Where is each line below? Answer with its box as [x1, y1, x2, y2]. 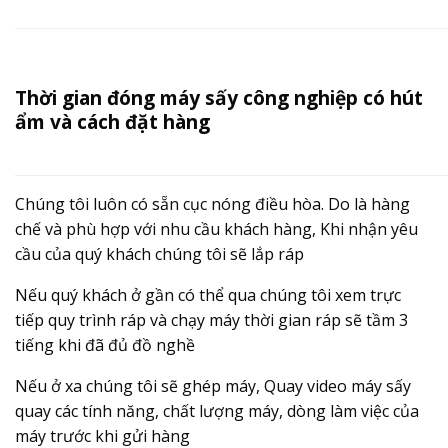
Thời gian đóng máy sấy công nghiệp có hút [15, 83, 423, 111]
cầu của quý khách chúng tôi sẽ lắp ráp [15, 243, 304, 266]
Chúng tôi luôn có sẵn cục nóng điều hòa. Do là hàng [15, 193, 410, 216]
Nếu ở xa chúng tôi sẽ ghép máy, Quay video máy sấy [15, 375, 411, 398]
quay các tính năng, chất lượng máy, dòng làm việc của [15, 400, 419, 423]
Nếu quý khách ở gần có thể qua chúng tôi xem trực [15, 284, 401, 307]
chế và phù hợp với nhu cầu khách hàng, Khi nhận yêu [15, 218, 418, 241]
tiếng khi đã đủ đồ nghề [15, 334, 195, 357]
